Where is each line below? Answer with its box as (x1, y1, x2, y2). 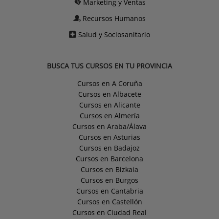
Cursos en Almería (79, 111, 140, 121)
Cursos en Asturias (79, 132, 140, 142)
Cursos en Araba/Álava (72, 122, 147, 131)
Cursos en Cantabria (76, 186, 143, 196)
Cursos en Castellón (77, 197, 142, 207)
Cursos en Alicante (79, 100, 140, 110)
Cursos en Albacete (78, 89, 141, 99)
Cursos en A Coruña (77, 79, 142, 88)
